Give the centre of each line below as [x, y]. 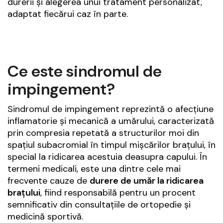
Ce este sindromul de [85, 71]
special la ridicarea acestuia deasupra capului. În [107, 157]
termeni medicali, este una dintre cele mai [94, 169]
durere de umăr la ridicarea [147, 181]
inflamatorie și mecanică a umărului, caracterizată [111, 121]
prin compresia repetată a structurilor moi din [103, 133]
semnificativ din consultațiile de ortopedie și [99, 205]
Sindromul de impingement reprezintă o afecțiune [111, 109]
